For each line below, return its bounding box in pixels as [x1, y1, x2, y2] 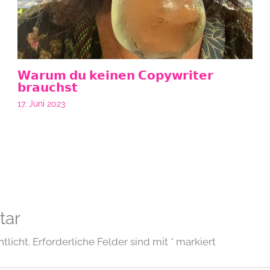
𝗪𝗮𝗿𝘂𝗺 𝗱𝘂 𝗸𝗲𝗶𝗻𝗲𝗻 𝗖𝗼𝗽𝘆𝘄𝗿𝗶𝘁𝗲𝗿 [17, 67, 214, 83]
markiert [174, 236, 216, 248]
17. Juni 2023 [17, 98, 66, 108]
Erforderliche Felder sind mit [33, 236, 171, 248]
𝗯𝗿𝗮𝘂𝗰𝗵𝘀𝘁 [17, 80, 78, 95]
